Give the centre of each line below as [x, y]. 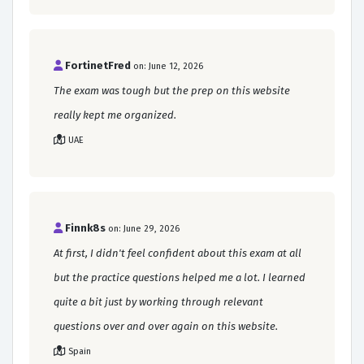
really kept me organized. [115, 115]
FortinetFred [98, 65]
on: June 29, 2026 [144, 228]
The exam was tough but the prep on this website [172, 90]
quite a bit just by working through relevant [158, 301]
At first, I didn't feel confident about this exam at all [178, 253]
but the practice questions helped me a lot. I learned [180, 277]
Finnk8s [85, 227]
